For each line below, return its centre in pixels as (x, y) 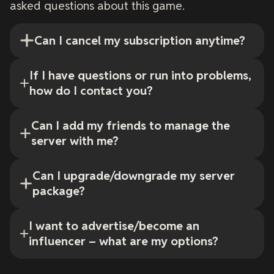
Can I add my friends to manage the (130, 125)
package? (58, 191)
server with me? (75, 141)
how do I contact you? (91, 91)
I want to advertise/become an (114, 226)
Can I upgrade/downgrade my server (133, 176)
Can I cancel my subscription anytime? (140, 40)
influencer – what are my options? (123, 241)
